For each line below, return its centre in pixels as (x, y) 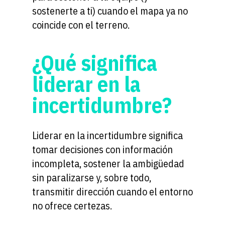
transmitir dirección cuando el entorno (113, 191)
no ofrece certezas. (72, 205)
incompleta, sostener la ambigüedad (108, 163)
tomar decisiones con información (102, 149)
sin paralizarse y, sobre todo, (92, 177)
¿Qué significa (95, 63)
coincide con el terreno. (81, 25)
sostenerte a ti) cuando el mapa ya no (110, 11)
